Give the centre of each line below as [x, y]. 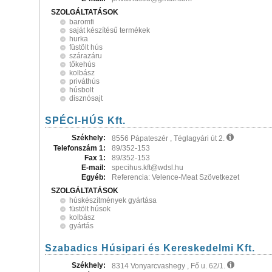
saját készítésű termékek [110, 30]
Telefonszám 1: [80, 148]
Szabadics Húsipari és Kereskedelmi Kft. [150, 248]
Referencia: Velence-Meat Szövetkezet [175, 177]
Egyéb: [93, 177]
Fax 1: [95, 158]
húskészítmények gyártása [113, 200]
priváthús [84, 81]
